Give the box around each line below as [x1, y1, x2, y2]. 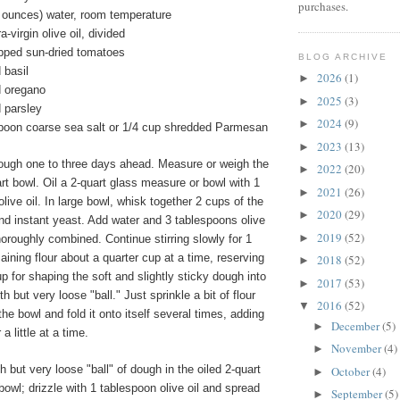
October [330, 362, 372, 379]
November [330, 340, 384, 357]
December [330, 317, 382, 334]
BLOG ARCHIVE [298, 51, 388, 62]
